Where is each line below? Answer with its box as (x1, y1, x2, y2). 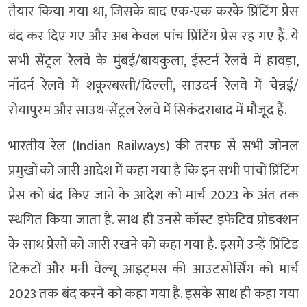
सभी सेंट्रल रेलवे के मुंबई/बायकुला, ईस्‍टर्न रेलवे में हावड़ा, (8, 49, 299, 73)
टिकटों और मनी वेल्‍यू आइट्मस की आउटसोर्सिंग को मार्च (8, 257, 299, 281)
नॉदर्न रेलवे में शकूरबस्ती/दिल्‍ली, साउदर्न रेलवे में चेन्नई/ (8, 73, 299, 97)
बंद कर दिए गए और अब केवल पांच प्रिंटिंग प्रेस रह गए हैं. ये (8, 24, 299, 48)
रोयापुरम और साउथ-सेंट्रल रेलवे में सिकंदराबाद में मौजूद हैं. (8, 98, 287, 122)
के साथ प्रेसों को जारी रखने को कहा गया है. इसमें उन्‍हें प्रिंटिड (8, 232, 299, 256)
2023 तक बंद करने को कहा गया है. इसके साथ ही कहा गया (8, 282, 299, 306)
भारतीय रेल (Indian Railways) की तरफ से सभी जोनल (8, 134, 299, 158)
